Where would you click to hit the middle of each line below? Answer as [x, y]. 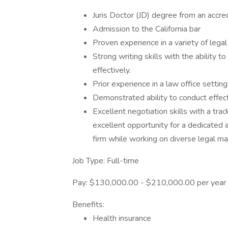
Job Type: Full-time [106, 161]
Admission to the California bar [147, 29]
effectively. [112, 70]
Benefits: [88, 205]
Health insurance [122, 218]
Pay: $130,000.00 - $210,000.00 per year [149, 183]
